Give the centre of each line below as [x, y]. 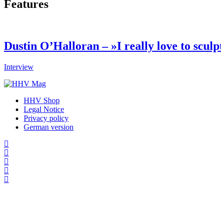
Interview [19, 67]
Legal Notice [44, 109]
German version [49, 127]
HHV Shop [42, 100]
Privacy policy [46, 118]
